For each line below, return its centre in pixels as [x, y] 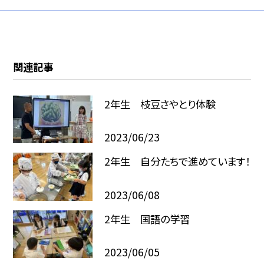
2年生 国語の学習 [147, 219]
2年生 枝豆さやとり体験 [160, 104]
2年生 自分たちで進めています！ [177, 161]
